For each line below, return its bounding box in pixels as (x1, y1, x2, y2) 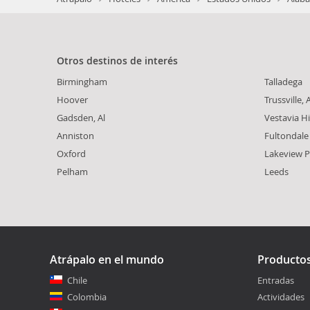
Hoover (57, 93, 88, 106)
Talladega (264, 75, 302, 88)
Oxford (57, 147, 86, 160)
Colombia (67, 290, 107, 303)
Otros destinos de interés (57, 53, 178, 67)
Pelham (57, 165, 88, 178)
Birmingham (57, 75, 107, 88)
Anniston (57, 129, 94, 142)
